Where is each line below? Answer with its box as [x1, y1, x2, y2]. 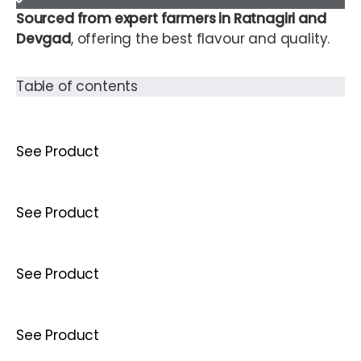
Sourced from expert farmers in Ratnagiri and [16, 8, 326, 28]
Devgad [16, 28, 71, 48]
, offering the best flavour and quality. [70, 28, 330, 48]
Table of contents [16, 76, 139, 96]
